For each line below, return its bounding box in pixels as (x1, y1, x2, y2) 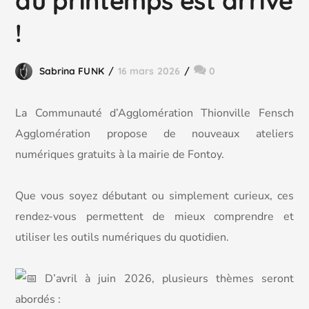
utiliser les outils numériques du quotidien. (15, 230, 230, 245)
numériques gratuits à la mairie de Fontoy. (15, 147, 225, 162)
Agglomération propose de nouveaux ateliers (15, 126, 294, 141)
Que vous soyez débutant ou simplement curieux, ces (15, 188, 294, 203)
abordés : (15, 292, 61, 307)
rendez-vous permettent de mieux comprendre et (15, 209, 294, 224)
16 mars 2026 (117, 65, 181, 77)
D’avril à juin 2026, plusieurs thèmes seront (37, 271, 294, 286)
